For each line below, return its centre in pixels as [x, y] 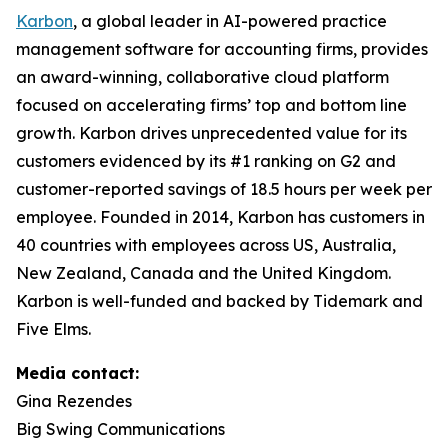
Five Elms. [53, 329]
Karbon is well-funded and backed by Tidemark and [219, 301]
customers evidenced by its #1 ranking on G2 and [206, 161]
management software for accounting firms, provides [222, 49]
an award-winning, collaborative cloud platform [202, 77]
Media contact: [77, 373]
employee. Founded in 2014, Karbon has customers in [220, 217]
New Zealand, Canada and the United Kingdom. [203, 273]
